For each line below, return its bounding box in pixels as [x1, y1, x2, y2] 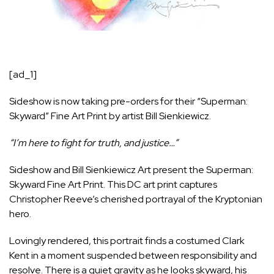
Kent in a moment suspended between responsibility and [9, 248, 257, 262]
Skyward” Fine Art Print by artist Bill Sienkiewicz [9, 109, 209, 122]
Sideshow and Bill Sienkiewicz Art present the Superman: [9, 163, 253, 176]
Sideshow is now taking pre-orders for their [9, 94, 197, 108]
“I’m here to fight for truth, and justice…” [9, 136, 178, 149]
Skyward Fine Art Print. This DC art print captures [9, 177, 217, 191]
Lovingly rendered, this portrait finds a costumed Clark [9, 234, 245, 247]
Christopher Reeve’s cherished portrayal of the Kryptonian [9, 192, 262, 206]
